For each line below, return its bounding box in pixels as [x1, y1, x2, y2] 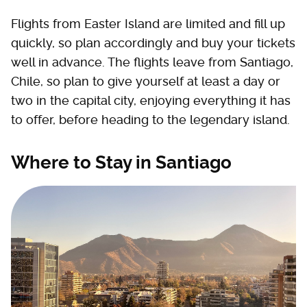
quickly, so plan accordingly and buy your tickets [11, 36, 295, 50]
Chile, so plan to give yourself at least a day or [11, 74, 280, 88]
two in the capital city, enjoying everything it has [11, 93, 291, 108]
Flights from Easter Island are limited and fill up [11, 16, 285, 31]
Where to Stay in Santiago [11, 152, 232, 173]
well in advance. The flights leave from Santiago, [11, 55, 293, 69]
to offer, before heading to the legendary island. [11, 112, 290, 127]
